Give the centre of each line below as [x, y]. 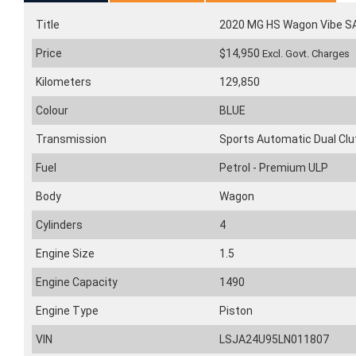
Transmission [71, 139]
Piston [236, 311]
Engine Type [67, 311]
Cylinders [59, 225]
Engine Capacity [77, 282]
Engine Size [65, 254]
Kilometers [64, 82]
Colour [52, 111]
